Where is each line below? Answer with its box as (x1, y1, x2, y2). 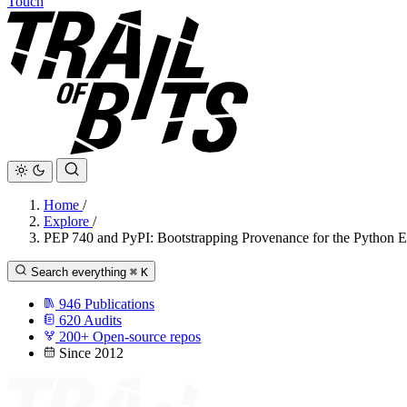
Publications (84, 296, 154, 312)
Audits (84, 313, 122, 328)
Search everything (31, 265, 126, 279)
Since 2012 (59, 345, 124, 361)
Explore (44, 213, 93, 229)
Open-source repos (93, 329, 201, 344)
